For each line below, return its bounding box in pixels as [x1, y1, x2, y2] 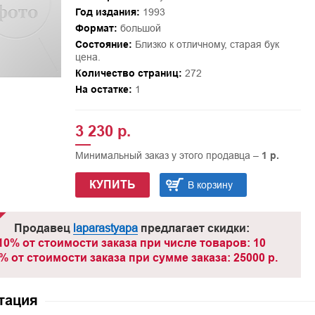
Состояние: [75, 39, 132, 50]
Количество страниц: [75, 67, 182, 79]
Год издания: [75, 6, 140, 18]
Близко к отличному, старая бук [131, 39, 279, 50]
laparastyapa [72, 221, 138, 234]
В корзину [187, 179, 233, 191]
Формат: [75, 22, 117, 34]
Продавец [13, 221, 73, 235]
